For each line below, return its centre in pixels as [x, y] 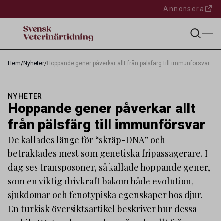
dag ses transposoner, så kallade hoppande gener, [109, 167]
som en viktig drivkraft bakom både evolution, [101, 181]
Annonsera [184, 9]
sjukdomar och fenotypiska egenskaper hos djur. [105, 195]
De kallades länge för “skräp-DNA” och [87, 140]
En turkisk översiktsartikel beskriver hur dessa [102, 209]
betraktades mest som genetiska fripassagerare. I [108, 153]
